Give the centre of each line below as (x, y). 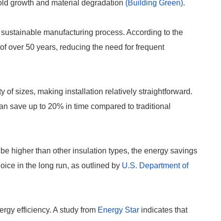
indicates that (163, 210)
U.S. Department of (155, 166)
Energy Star (118, 210)
